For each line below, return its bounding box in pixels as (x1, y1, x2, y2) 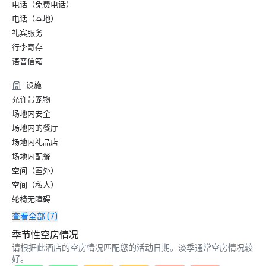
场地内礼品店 (12, 138, 58, 147)
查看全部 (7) (12, 211, 58, 221)
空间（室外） (12, 166, 58, 175)
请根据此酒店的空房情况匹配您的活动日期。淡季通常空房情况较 (12, 243, 253, 253)
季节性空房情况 (12, 229, 78, 240)
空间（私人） (12, 180, 58, 189)
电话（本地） (12, 14, 58, 23)
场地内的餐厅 (12, 123, 58, 132)
